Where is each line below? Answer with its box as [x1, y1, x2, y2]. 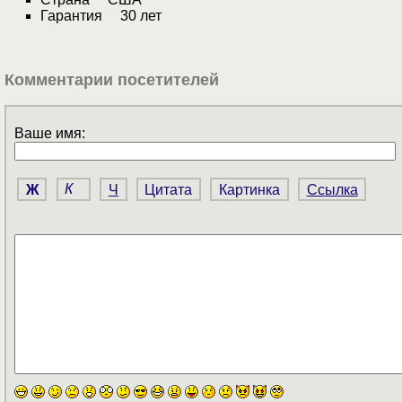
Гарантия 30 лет [40, 8, 162, 24]
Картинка [219, 181, 281, 197]
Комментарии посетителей [4, 70, 219, 89]
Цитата [144, 181, 193, 197]
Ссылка [306, 181, 358, 197]
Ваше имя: [14, 126, 85, 142]
